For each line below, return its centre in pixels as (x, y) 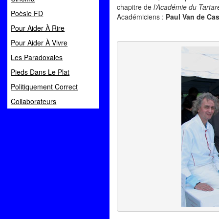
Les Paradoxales (37, 57)
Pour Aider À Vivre (39, 43)
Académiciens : (141, 17)
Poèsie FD (27, 13)
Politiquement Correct (44, 87)
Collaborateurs (34, 101)
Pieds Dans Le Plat (40, 72)
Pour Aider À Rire (38, 28)
